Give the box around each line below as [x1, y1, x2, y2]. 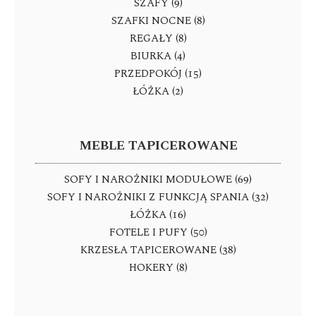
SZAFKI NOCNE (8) [111, 13, 205, 29]
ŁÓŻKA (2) [133, 83, 183, 99]
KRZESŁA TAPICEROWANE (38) [80, 242, 236, 258]
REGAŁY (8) [129, 30, 187, 47]
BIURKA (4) [130, 48, 186, 64]
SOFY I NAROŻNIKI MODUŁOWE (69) [64, 171, 252, 188]
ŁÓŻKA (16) [130, 207, 186, 223]
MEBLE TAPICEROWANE [78, 136, 238, 155]
